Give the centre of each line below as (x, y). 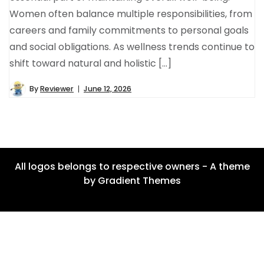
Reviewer (57, 88)
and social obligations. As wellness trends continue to (132, 47)
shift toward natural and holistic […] (90, 63)
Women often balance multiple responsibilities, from (131, 14)
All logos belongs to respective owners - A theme (132, 166)
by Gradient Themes (132, 180)
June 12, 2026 (108, 88)
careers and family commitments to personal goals (129, 30)
